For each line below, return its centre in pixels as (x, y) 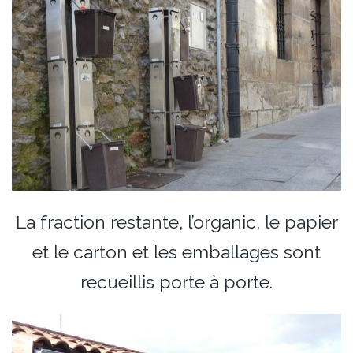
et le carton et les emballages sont (176, 251)
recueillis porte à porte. (176, 281)
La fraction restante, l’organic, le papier (176, 221)
